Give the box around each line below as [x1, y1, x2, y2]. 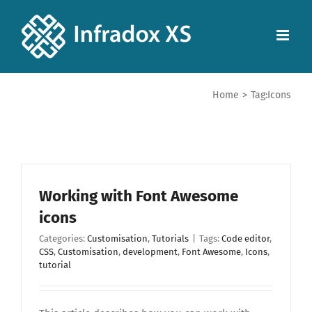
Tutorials [152, 233, 189, 244]
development [123, 247, 178, 257]
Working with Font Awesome [39, 187, 238, 205]
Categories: [39, 233, 87, 244]
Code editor [221, 233, 270, 244]
